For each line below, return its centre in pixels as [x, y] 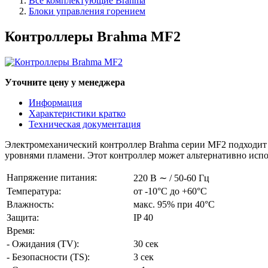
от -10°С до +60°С [170, 191]
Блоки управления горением [87, 11]
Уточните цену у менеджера [65, 82]
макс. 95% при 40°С [174, 204]
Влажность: [30, 204]
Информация [55, 102]
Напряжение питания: [52, 177]
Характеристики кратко [77, 113]
